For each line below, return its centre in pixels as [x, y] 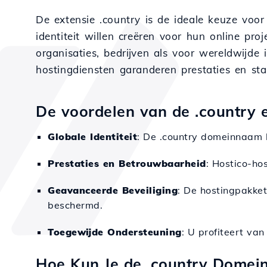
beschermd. [75, 205]
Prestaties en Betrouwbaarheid [127, 163]
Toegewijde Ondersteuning [115, 232]
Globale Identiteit [92, 136]
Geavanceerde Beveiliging [113, 190]
